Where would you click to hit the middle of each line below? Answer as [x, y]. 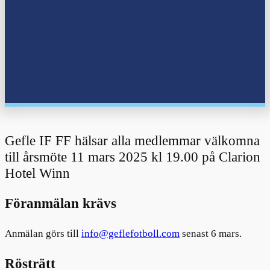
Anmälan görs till [43, 233]
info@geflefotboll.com [130, 233]
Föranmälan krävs [61, 203]
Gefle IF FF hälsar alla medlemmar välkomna [132, 141]
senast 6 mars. [211, 233]
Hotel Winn [37, 173]
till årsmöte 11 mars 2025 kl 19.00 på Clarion [133, 157]
